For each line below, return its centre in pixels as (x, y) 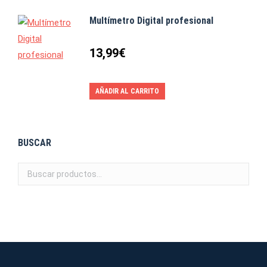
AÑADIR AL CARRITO (127, 91)
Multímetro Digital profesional (151, 21)
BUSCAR (35, 143)
